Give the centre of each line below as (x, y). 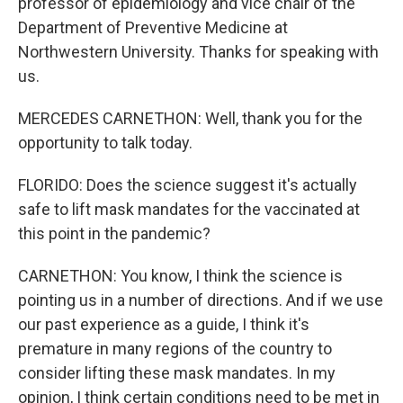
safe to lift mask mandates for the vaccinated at (189, 209)
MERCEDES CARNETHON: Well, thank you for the (190, 118)
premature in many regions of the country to (175, 349)
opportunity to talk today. (105, 143)
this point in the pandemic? (114, 233)
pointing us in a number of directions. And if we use (201, 300)
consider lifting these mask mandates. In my (177, 373)
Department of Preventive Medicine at (153, 27)
